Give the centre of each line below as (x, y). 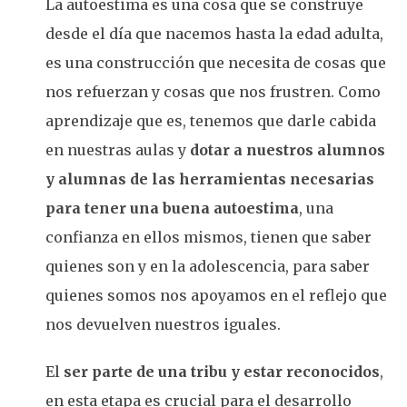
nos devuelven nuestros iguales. (165, 324)
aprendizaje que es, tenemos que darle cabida (211, 121)
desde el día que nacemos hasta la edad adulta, (214, 34)
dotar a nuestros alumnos (288, 150)
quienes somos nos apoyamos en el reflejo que (216, 295)
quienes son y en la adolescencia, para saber (208, 266)
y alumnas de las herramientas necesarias (210, 179)
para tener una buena (129, 208)
